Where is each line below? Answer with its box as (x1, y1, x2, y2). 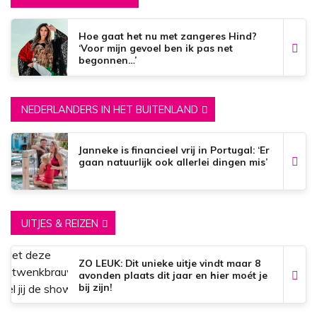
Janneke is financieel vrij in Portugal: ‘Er (79, 143, 270, 156)
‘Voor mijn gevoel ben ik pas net (79, 42, 233, 54)
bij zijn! (79, 281, 112, 294)
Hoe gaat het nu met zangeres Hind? (79, 30, 257, 42)
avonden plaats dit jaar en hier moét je (79, 269, 267, 282)
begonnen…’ (79, 54, 137, 67)
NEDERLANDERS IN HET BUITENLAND (21, 103, 198, 117)
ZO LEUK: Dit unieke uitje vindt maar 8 (79, 257, 260, 270)
